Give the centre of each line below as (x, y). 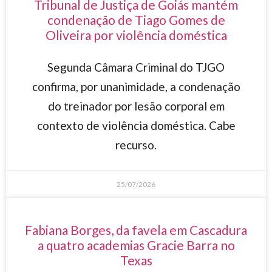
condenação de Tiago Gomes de (136, 20)
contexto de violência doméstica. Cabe (136, 126)
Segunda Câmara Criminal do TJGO (136, 67)
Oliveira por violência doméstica (136, 35)
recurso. (136, 145)
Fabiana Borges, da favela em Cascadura (136, 230)
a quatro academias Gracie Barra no (136, 245)
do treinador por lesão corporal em (136, 106)
